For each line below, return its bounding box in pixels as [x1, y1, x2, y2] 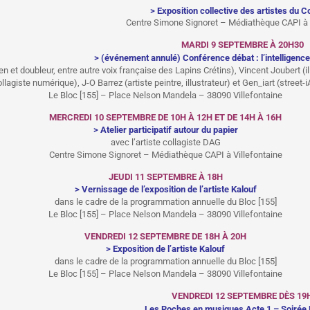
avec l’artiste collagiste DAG [110, 136, 221, 147]
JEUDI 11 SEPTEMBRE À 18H [108, 171, 223, 182]
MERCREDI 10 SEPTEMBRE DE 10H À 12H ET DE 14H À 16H [49, 111, 282, 122]
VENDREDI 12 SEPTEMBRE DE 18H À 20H [84, 230, 246, 241]
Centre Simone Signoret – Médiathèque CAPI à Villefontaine [48, 149, 282, 160]
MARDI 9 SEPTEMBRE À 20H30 [181, 39, 304, 50]
